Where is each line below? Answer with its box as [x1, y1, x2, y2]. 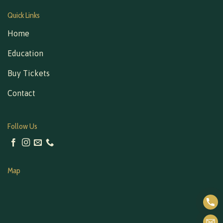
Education [7, 49, 43, 58]
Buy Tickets [7, 69, 50, 78]
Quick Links [7, 10, 40, 20]
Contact [7, 89, 35, 98]
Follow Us [7, 121, 37, 131]
